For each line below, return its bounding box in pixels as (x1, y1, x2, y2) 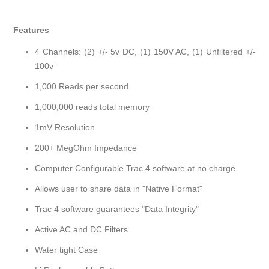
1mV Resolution (35, 122, 95, 133)
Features (13, 25, 50, 35)
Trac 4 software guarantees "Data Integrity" (35, 204, 199, 214)
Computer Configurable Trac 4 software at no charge (35, 163, 236, 174)
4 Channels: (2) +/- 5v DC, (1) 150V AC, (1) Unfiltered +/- (35, 47, 256, 57)
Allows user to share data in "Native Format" (35, 184, 203, 194)
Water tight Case (35, 245, 98, 255)
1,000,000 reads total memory (35, 102, 150, 112)
